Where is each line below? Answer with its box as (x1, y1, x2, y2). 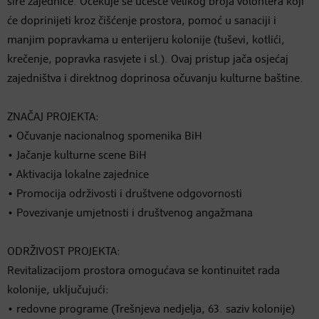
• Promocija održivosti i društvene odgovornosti (7, 188, 242, 200)
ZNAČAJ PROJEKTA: (7, 111, 99, 123)
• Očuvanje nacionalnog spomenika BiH (7, 130, 202, 142)
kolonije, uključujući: (7, 284, 109, 296)
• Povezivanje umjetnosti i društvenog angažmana (7, 207, 253, 219)
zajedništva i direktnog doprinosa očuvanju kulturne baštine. (7, 73, 303, 85)
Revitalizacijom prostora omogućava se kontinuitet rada (7, 265, 280, 277)
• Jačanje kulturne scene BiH (7, 150, 147, 162)
